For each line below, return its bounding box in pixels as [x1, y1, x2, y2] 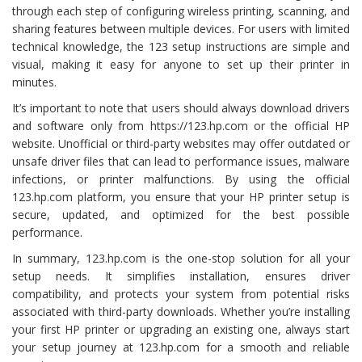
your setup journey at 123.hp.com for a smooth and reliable [12, 339, 350, 355]
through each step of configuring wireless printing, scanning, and [12, 2, 350, 19]
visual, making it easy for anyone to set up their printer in [12, 56, 350, 72]
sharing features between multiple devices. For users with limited [12, 20, 350, 36]
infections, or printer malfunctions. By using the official [12, 170, 350, 187]
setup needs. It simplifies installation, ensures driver [12, 267, 350, 284]
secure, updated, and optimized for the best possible [12, 206, 350, 222]
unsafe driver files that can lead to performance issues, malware [12, 153, 350, 169]
